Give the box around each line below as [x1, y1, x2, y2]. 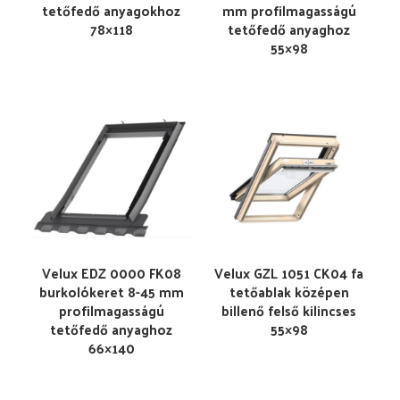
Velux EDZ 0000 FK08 [41, 261, 181, 285]
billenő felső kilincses [221, 298, 356, 322]
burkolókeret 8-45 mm [38, 279, 184, 304]
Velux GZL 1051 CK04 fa [214, 261, 363, 285]
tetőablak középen [229, 279, 349, 304]
